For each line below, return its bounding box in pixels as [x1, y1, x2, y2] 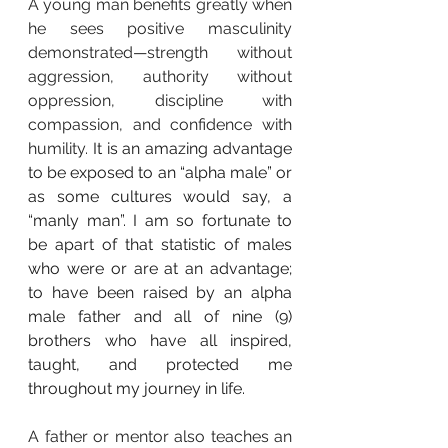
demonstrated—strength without [28, 42, 292, 62]
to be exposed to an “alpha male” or [28, 162, 292, 182]
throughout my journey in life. [28, 378, 245, 398]
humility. [28, 138, 93, 158]
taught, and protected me [28, 354, 292, 374]
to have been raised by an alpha [28, 282, 292, 302]
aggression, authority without [28, 66, 292, 86]
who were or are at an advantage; [28, 258, 292, 278]
